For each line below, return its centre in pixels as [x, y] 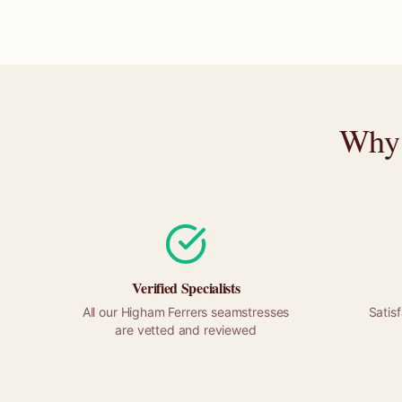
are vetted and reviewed [186, 330]
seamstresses [249, 312]
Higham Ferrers [164, 312]
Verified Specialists [186, 288]
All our [101, 312]
